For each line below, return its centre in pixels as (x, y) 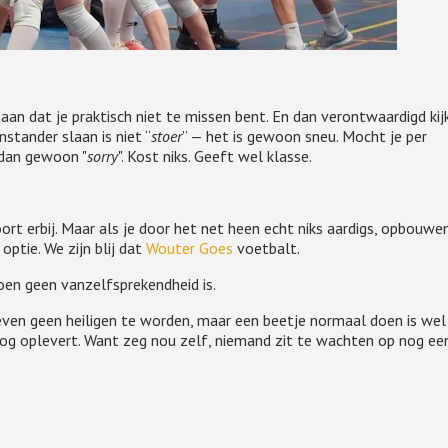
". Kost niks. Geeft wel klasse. (214, 156)
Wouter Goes (189, 248)
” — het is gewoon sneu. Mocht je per (304, 136)
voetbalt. (267, 248)
